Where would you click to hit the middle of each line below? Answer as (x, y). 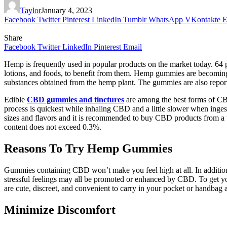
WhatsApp (166, 19)
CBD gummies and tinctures (75, 99)
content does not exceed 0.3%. (53, 127)
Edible (15, 99)
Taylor (31, 10)
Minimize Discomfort (60, 210)
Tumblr (135, 19)
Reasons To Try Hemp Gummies (88, 148)
